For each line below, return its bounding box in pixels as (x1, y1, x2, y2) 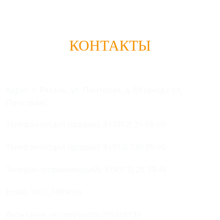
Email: (6, 187, 30, 197)
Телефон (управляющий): (6, 164, 105, 175)
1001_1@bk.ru (30, 187, 82, 197)
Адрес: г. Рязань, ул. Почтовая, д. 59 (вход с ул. (6, 84, 182, 95)
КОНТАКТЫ (69, 37, 151, 54)
